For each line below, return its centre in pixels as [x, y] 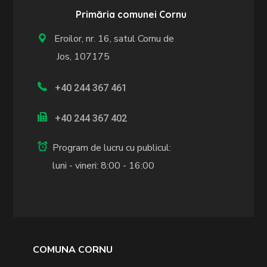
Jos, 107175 [74, 56]
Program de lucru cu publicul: [112, 148]
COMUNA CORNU [72, 250]
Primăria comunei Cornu [131, 14]
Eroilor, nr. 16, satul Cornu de [112, 38]
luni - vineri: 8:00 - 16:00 [104, 166]
